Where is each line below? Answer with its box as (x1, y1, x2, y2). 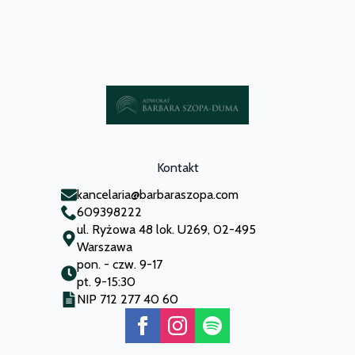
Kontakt (156, 159, 199, 175)
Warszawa (76, 239, 132, 254)
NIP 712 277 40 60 (76, 291, 178, 307)
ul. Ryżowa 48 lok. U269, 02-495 (76, 221, 256, 237)
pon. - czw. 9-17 (76, 256, 162, 272)
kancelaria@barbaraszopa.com (76, 186, 239, 202)
